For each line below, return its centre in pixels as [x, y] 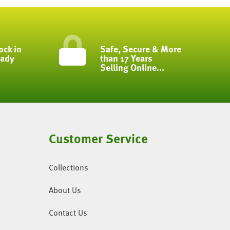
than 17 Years [127, 58]
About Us [65, 190]
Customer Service [99, 138]
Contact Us [68, 213]
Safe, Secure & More [141, 49]
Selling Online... [132, 67]
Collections [69, 167]
